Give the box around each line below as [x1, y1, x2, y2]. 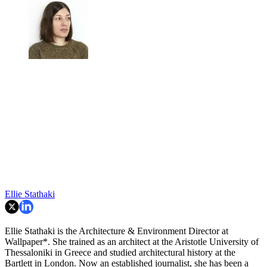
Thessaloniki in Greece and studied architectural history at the [5, 247, 235, 257]
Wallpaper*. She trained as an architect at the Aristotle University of [5, 236, 259, 247]
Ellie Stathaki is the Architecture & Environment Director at [5, 225, 228, 236]
